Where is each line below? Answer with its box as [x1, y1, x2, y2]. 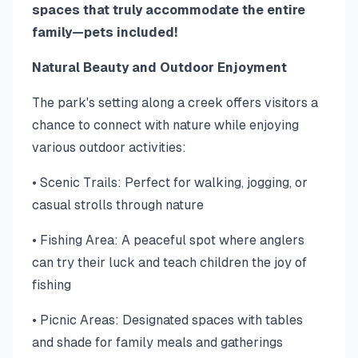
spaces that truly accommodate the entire [32, 2, 305, 18]
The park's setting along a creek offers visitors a [32, 95, 318, 110]
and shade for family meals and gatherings [32, 335, 283, 350]
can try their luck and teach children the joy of [32, 255, 307, 270]
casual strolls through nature [32, 197, 204, 213]
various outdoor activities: [32, 140, 186, 155]
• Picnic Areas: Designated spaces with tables [32, 312, 303, 328]
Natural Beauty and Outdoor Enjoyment [32, 60, 287, 75]
